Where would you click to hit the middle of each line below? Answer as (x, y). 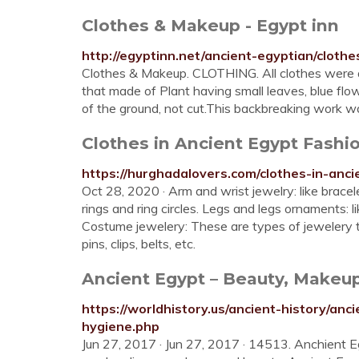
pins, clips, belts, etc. (139, 244)
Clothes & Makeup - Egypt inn (210, 25)
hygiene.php (121, 326)
